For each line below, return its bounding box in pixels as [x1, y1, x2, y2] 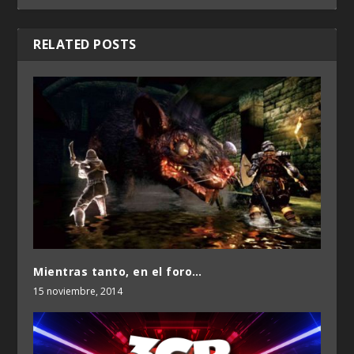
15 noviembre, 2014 [33, 284, 123, 298]
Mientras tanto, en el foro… [33, 263, 202, 279]
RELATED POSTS [33, 35, 137, 53]
